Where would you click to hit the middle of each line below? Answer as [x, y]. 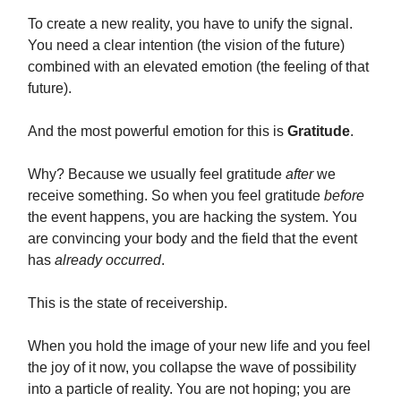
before [344, 196]
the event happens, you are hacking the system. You [192, 218]
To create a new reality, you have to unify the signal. [190, 24]
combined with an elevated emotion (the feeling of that [198, 67]
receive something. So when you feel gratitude [176, 196]
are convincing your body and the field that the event [192, 239]
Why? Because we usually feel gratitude [157, 175]
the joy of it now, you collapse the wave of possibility [192, 368]
